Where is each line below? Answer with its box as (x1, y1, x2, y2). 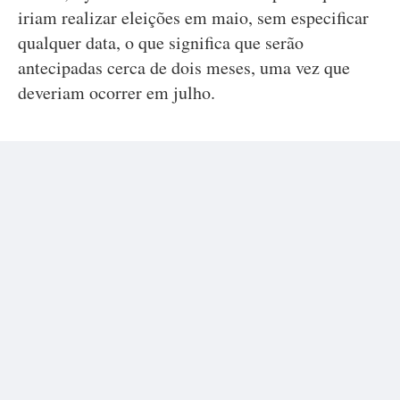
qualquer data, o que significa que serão (18, 30, 304, 54)
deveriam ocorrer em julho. (18, 80, 215, 104)
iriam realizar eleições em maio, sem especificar (18, 5, 369, 29)
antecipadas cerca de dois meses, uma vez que (18, 55, 350, 79)
